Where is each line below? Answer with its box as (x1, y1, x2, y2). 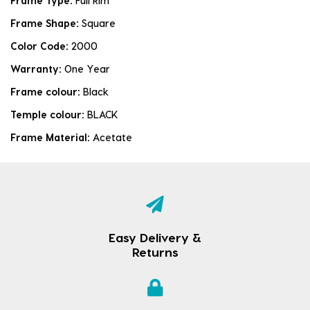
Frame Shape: (10, 17, 82, 30)
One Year (64, 63, 110, 75)
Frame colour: (10, 86, 83, 98)
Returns (131, 244, 179, 259)
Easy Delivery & (109, 230, 201, 245)
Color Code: (10, 40, 71, 53)
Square (82, 17, 116, 30)
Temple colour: (10, 109, 87, 121)
